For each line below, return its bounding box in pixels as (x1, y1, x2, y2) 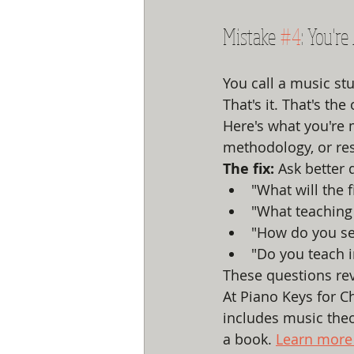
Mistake (223, 22, 280, 50)
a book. (223, 330, 276, 348)
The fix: (223, 159, 274, 179)
